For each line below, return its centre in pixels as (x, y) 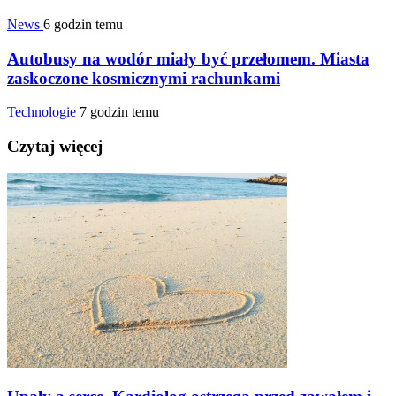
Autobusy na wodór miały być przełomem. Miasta (188, 58)
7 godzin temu (119, 112)
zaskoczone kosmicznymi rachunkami (144, 78)
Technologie (43, 112)
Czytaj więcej (55, 146)
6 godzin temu (83, 24)
